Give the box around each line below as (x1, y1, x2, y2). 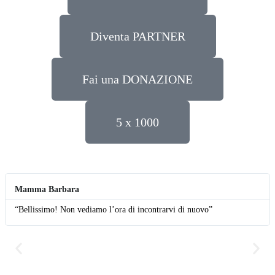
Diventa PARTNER (90, 29, 185, 43)
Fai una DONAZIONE (82, 72, 193, 86)
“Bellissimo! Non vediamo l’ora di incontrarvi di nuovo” (15, 205, 212, 214)
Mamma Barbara (15, 185, 79, 194)
